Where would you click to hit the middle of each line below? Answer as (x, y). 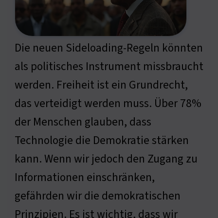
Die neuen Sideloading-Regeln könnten (109, 48)
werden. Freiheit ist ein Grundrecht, (101, 85)
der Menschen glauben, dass (83, 122)
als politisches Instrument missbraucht (109, 67)
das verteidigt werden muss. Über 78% (108, 104)
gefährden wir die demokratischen (98, 196)
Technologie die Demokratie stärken (102, 141)
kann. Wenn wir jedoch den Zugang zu (106, 159)
